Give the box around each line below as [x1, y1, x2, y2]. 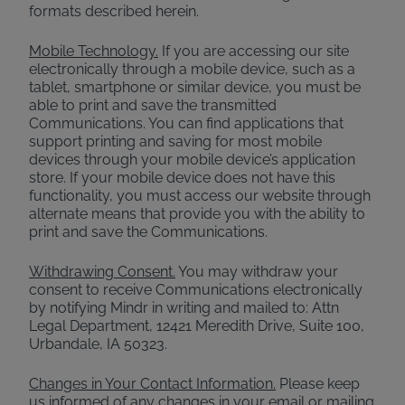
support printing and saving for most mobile [29, 133, 322, 150]
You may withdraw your [175, 263, 338, 280]
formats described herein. [29, 3, 199, 20]
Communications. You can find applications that [29, 115, 344, 132]
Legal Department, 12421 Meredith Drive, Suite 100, [29, 317, 364, 334]
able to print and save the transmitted [29, 97, 277, 114]
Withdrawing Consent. [29, 263, 175, 280]
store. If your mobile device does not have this [29, 169, 335, 186]
